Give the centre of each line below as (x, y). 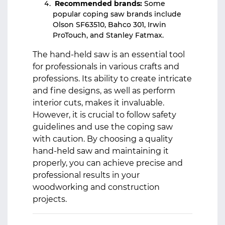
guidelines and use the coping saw (103, 127)
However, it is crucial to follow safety (104, 115)
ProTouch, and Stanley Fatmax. (109, 35)
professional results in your (86, 175)
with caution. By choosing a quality (103, 139)
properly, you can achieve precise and (108, 163)
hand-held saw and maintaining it (101, 151)
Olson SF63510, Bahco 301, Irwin (109, 25)
